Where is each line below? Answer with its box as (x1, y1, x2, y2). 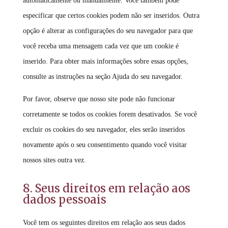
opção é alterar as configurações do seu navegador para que (22, 27, 193, 35)
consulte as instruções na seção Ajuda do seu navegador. (22, 73, 183, 80)
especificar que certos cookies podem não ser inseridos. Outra (22, 12, 199, 19)
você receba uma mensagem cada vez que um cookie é (22, 42, 179, 50)
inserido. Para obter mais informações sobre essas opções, (22, 58, 188, 65)
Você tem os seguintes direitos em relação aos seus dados (22, 219, 185, 226)
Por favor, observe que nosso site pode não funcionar (22, 95, 175, 103)
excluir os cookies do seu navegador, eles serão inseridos (22, 126, 185, 133)
